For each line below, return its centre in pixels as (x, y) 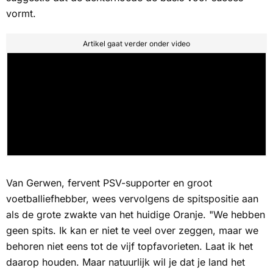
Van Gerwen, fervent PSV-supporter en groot (109, 183)
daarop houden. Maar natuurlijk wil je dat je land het (126, 262)
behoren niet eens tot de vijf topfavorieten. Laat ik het (129, 246)
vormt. (21, 13)
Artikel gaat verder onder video (136, 43)
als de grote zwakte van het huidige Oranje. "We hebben (136, 215)
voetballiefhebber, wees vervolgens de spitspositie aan (132, 199)
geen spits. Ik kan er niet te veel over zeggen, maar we (132, 231)
